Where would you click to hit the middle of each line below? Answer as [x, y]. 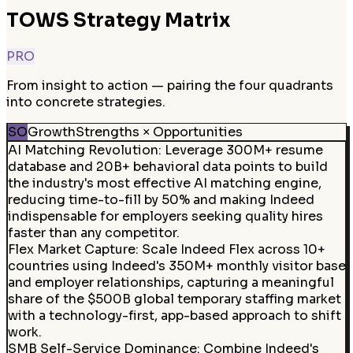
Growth [51, 132]
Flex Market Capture [71, 249]
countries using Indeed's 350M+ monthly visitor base [176, 266]
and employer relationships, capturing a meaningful [171, 282]
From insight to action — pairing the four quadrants [170, 85]
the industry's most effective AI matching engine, [164, 183]
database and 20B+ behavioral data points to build [167, 166]
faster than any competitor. [93, 232]
